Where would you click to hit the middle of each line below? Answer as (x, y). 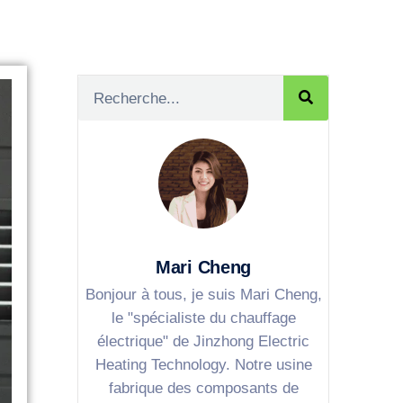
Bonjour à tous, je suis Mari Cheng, (203, 294)
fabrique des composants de (203, 388)
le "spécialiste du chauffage (203, 318)
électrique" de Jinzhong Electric (203, 341)
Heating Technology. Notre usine (203, 364)
